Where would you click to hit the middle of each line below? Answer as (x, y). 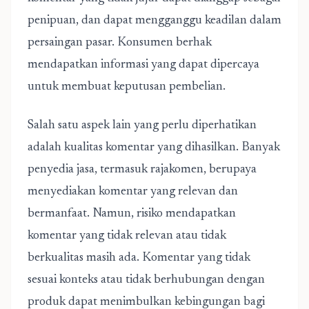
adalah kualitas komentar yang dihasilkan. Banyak (154, 148)
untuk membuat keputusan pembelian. (127, 87)
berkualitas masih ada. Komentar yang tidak (139, 258)
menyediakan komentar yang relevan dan (133, 192)
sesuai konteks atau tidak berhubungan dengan (146, 280)
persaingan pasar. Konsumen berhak (120, 43)
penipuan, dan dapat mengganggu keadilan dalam (154, 21)
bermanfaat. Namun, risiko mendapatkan (132, 214)
